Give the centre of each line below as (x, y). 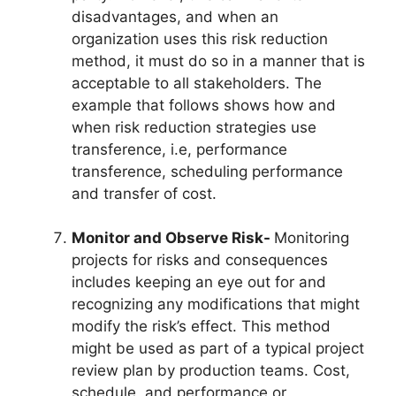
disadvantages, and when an (175, 16)
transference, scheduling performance (207, 171)
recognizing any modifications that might (216, 305)
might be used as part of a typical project (218, 349)
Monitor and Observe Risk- (173, 238)
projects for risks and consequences (200, 260)
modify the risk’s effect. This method (201, 327)
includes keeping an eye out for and (199, 282)
